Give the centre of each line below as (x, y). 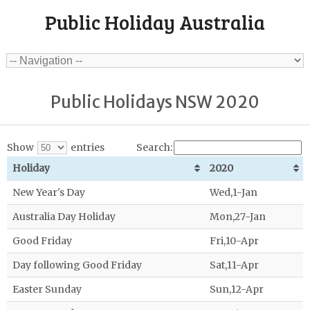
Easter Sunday (47, 290)
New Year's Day (49, 193)
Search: (154, 148)
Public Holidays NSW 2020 (155, 102)
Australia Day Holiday (64, 217)
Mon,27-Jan (238, 217)
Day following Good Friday (77, 265)
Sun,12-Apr (237, 290)
